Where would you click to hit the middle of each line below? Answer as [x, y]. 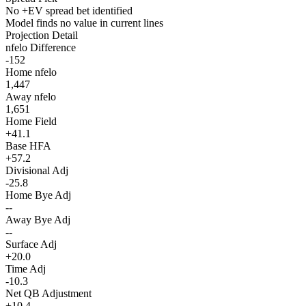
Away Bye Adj [38, 220]
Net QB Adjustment [48, 294]
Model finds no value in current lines [84, 23]
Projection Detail [42, 36]
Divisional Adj [37, 171]
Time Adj [26, 269]
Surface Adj [31, 245]
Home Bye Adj [38, 195]
